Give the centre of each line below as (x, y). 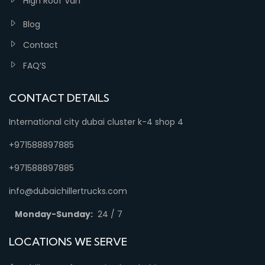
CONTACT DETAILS (59, 98)
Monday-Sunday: (54, 214)
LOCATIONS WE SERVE (68, 242)
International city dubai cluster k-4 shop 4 (96, 122)
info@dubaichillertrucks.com (68, 191)
